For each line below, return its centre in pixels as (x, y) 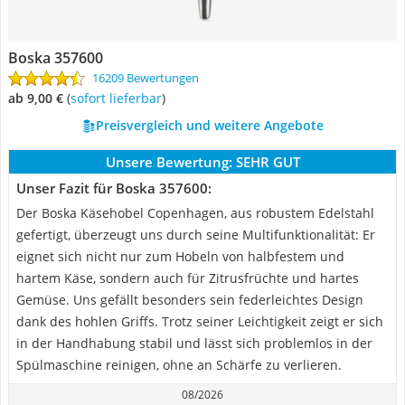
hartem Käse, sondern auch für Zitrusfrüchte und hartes (188, 278)
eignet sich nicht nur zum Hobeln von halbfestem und (180, 256)
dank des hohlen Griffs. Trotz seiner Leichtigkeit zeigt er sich (200, 321)
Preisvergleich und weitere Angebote (209, 125)
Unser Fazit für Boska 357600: (114, 188)
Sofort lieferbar (119, 98)
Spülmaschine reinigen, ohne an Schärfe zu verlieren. (179, 365)
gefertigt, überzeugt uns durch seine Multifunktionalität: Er (196, 235)
